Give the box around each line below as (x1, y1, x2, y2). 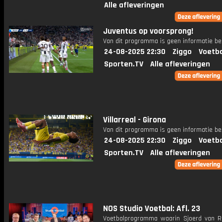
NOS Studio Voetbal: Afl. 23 (103, 203, 200, 214)
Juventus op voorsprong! (103, 26, 193, 37)
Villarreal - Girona (103, 114, 166, 125)
